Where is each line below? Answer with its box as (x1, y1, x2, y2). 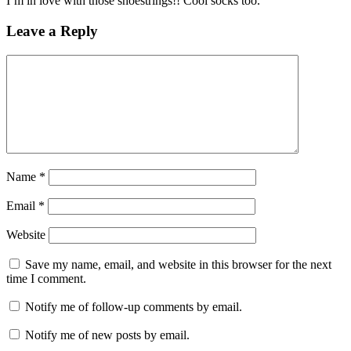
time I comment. (6, 271, 86, 285)
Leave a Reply (6, 22, 98, 39)
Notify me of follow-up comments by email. (25, 299, 242, 313)
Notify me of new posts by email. (25, 327, 190, 342)
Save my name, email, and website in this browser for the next (25, 257, 331, 271)
